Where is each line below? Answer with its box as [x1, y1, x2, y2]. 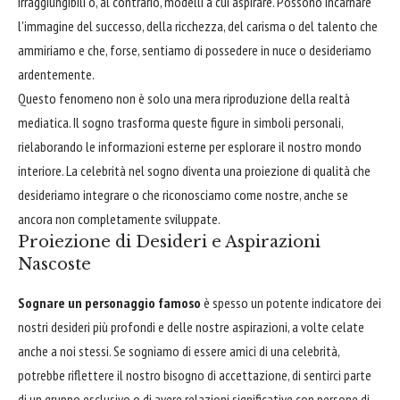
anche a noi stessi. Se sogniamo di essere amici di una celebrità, [18, 341, 339, 360]
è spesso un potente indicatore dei [201, 293, 381, 312]
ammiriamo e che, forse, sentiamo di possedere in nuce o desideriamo [18, 40, 371, 59]
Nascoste [18, 254, 91, 274]
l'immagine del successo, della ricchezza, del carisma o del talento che [18, 16, 378, 35]
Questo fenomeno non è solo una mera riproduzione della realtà [18, 88, 350, 107]
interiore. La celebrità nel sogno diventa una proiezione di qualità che [18, 161, 371, 179]
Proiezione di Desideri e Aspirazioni [18, 231, 321, 252]
